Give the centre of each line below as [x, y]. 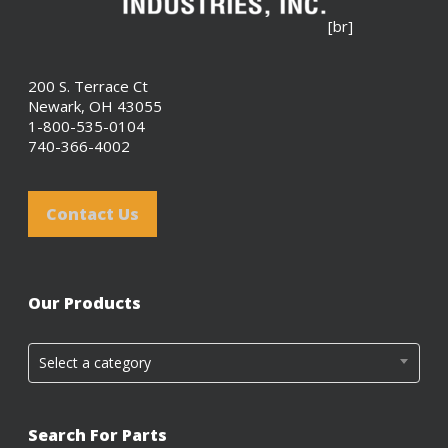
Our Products [84, 303]
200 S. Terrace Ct [88, 86]
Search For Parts [97, 435]
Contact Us [92, 214]
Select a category [95, 362]
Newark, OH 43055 [95, 106]
